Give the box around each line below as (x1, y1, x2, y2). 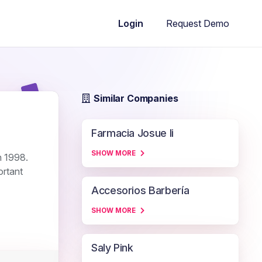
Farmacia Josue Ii (91, 127, 174, 139)
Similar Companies (94, 92, 178, 104)
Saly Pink (91, 242, 133, 254)
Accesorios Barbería (91, 184, 189, 196)
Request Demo (166, 17, 229, 29)
